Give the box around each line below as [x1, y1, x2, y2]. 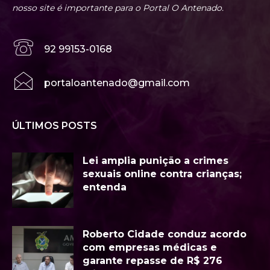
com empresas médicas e [83, 241, 217, 253]
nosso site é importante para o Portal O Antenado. [12, 2, 224, 13]
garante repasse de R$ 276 [83, 254, 222, 266]
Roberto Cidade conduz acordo [83, 228, 246, 240]
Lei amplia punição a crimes [83, 154, 228, 166]
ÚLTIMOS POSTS [12, 119, 97, 131]
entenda [83, 181, 127, 193]
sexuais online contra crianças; [83, 168, 242, 180]
